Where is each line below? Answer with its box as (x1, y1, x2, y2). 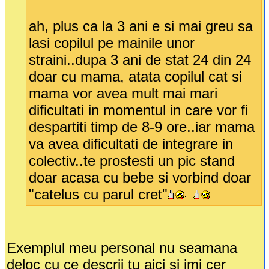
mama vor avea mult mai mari (29, 85, 218, 102)
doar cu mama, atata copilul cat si (29, 68, 243, 85)
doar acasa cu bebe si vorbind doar (29, 169, 252, 186)
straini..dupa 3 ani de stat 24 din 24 (29, 52, 252, 68)
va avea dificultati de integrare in (29, 136, 234, 153)
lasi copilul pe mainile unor (29, 35, 195, 52)
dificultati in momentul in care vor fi (29, 102, 249, 119)
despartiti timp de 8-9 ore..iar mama (29, 119, 255, 136)
